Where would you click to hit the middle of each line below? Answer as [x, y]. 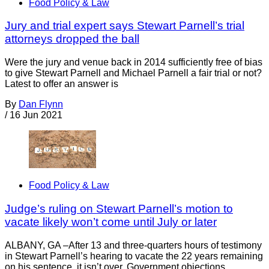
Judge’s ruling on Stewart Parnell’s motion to [119, 209]
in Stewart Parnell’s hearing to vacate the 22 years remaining [134, 256]
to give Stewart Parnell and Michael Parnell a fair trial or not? [133, 73]
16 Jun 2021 [36, 115]
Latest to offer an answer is [62, 84]
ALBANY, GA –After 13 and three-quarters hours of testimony [133, 245]
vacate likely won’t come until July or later [111, 222]
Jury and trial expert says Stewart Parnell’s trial [125, 26]
